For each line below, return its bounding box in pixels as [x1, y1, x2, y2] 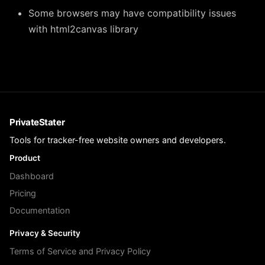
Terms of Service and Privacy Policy [9, 246, 151, 256]
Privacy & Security [9, 228, 80, 238]
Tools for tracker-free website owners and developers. [9, 135, 226, 145]
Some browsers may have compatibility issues [28, 7, 236, 19]
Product [9, 153, 40, 163]
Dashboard [9, 171, 54, 181]
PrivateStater [9, 117, 65, 128]
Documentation [9, 205, 70, 215]
